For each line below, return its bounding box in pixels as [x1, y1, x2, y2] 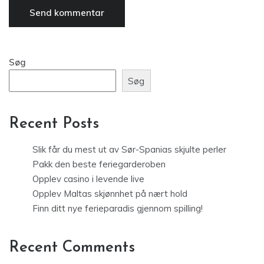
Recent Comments [9, 240, 135, 256]
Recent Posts [9, 116, 99, 133]
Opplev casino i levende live [32, 173, 144, 185]
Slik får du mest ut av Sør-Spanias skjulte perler [32, 144, 226, 156]
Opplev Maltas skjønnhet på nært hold [32, 188, 187, 200]
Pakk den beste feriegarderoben [32, 159, 166, 170]
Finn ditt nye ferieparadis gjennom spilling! [32, 203, 203, 214]
